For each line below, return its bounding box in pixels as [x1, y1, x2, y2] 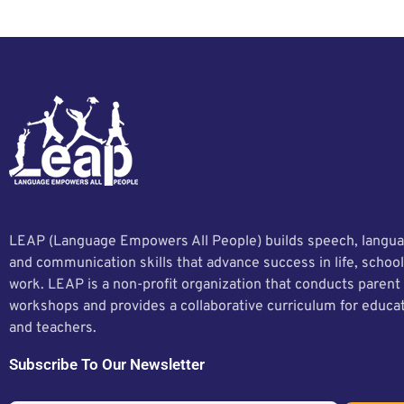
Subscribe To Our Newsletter [9, 354, 205, 373]
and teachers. [9, 318, 96, 337]
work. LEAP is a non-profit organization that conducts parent [9, 275, 400, 294]
